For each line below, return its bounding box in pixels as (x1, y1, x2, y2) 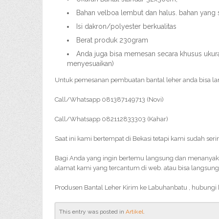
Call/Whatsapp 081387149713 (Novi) (55, 96, 164, 103)
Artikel (126, 208, 143, 215)
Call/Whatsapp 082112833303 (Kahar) (55, 115, 168, 123)
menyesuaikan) (67, 60, 114, 67)
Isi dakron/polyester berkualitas (76, 22, 176, 30)
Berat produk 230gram (76, 36, 148, 44)
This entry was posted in (59, 208, 126, 215)
